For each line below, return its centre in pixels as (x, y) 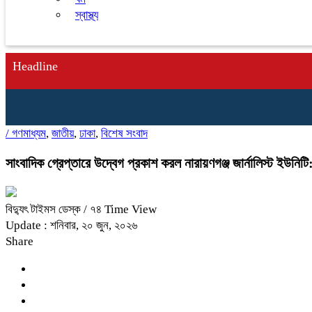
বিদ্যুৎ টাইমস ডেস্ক (45, 209)
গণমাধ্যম (29, 133)
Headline (35, 66)
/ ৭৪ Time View (120, 209)
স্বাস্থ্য (87, 15)
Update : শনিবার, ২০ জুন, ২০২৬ (71, 225)
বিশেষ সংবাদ (124, 133)
